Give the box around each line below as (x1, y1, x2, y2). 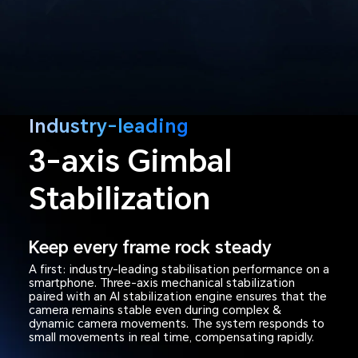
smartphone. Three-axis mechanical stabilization (28, 276, 295, 289)
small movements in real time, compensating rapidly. (28, 330, 314, 344)
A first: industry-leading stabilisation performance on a (28, 262, 329, 276)
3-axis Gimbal (28, 143, 232, 179)
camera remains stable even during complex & (28, 303, 281, 316)
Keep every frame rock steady (28, 237, 272, 257)
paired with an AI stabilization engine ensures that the (28, 289, 327, 303)
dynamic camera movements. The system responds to (28, 316, 324, 330)
